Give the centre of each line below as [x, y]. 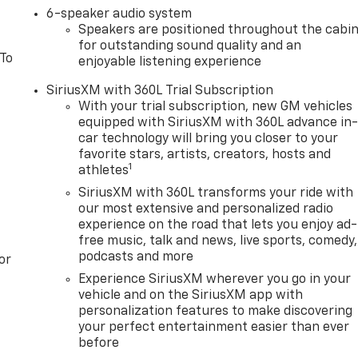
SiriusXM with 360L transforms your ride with [216, 194]
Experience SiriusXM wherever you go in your [215, 280]
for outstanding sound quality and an [190, 47]
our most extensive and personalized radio [206, 210]
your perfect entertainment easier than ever [214, 328]
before [99, 344]
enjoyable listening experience [170, 63]
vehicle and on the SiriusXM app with [191, 296]
